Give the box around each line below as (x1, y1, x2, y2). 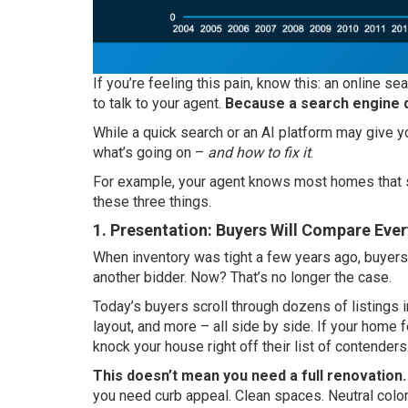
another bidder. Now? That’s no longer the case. (93, 268, 392, 286)
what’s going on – (93, 143, 208, 161)
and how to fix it (208, 143, 311, 161)
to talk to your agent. (93, 94, 225, 112)
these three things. (93, 192, 211, 210)
